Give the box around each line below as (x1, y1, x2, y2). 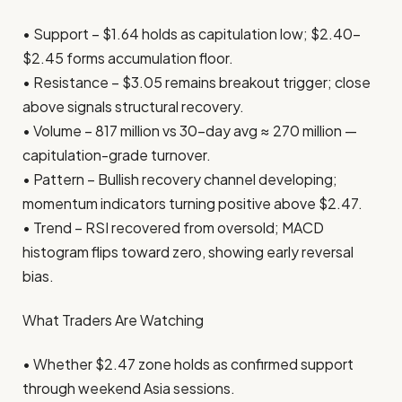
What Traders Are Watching (22, 310, 204, 329)
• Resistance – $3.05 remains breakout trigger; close (22, 72, 371, 92)
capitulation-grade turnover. (22, 144, 211, 164)
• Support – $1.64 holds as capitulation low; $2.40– (22, 23, 361, 43)
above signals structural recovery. (22, 96, 244, 116)
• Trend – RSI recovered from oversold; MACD (22, 217, 324, 237)
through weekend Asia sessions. (22, 379, 235, 398)
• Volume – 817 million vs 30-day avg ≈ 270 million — (22, 120, 357, 140)
